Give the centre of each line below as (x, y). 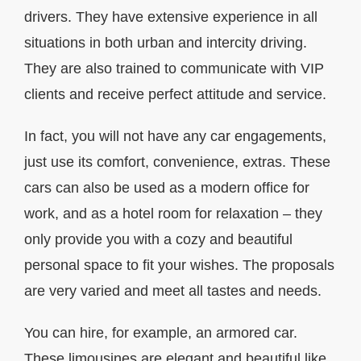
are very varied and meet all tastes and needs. (173, 291)
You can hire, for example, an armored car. (161, 333)
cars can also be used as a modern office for (167, 188)
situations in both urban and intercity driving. (166, 43)
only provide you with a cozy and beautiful (158, 240)
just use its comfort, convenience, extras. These (177, 162)
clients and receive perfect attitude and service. (175, 95)
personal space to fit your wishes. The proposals (179, 266)
